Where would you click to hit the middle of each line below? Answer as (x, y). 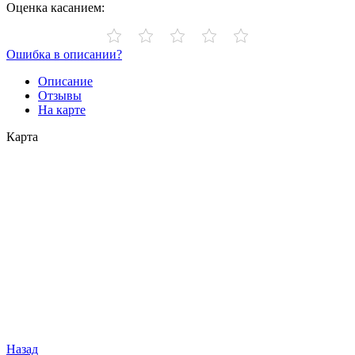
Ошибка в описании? (64, 54)
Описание (65, 81)
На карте (62, 109)
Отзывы (60, 95)
